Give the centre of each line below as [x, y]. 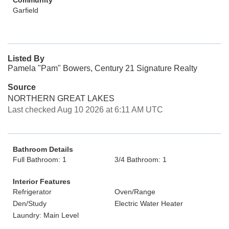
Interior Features [42, 181]
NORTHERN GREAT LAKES [61, 98]
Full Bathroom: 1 [40, 159]
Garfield [26, 10]
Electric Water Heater [149, 203]
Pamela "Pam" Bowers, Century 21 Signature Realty [102, 68]
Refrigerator [32, 192]
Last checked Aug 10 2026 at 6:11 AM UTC [85, 110]
